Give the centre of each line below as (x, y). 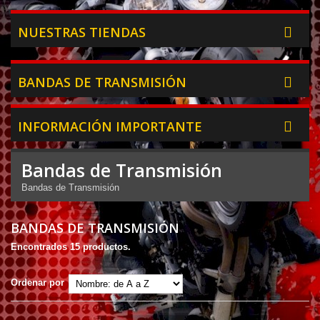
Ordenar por (37, 283)
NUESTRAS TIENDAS (82, 32)
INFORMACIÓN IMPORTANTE (110, 127)
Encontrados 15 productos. (71, 247)
